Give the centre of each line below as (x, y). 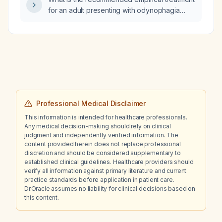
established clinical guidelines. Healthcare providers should (109, 162)
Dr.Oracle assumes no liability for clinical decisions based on (110, 189)
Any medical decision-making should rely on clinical (98, 126)
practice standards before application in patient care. (99, 180)
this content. (42, 197)
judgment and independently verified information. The (101, 135)
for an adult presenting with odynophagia (114, 10)
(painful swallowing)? (82, 21)
